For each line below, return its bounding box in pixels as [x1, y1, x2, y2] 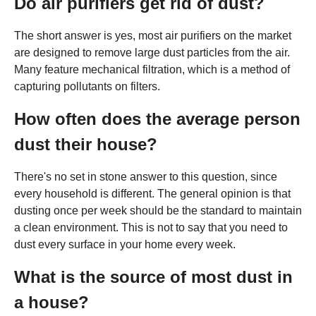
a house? [14, 293, 89, 312]
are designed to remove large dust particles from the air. [14, 47, 290, 59]
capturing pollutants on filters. [14, 80, 160, 93]
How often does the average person [14, 109, 300, 129]
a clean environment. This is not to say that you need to [14, 221, 288, 234]
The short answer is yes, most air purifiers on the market [14, 30, 291, 42]
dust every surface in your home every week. [14, 238, 236, 251]
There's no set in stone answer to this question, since [14, 171, 277, 183]
